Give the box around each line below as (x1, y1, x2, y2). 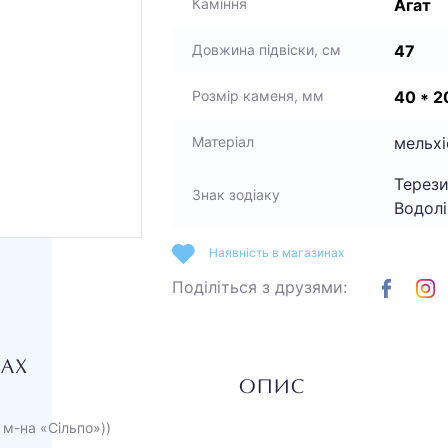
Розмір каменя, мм (192, 87, 324, 104)
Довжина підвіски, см (192, 41, 341, 58)
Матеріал (192, 133, 254, 150)
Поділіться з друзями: (172, 276, 347, 297)
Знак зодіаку (192, 186, 280, 204)
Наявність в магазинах (209, 245, 344, 260)
